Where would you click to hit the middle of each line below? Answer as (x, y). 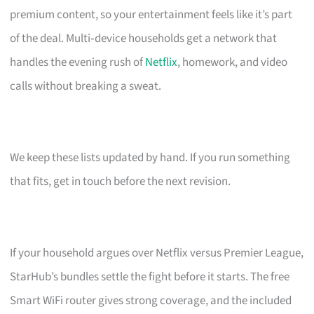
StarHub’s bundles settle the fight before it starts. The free (150, 277)
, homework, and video (233, 62)
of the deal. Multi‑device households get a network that (144, 38)
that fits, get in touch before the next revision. (121, 181)
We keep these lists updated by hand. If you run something (150, 157)
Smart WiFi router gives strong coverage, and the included (151, 300)
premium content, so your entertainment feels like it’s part (151, 14)
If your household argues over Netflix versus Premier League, (157, 253)
